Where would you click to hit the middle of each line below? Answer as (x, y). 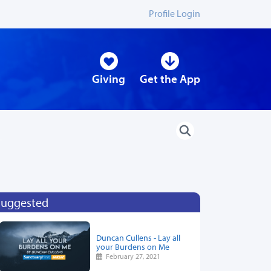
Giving (109, 79)
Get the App (170, 79)
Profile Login (175, 13)
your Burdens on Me (133, 247)
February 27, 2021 (132, 256)
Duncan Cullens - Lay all (138, 238)
